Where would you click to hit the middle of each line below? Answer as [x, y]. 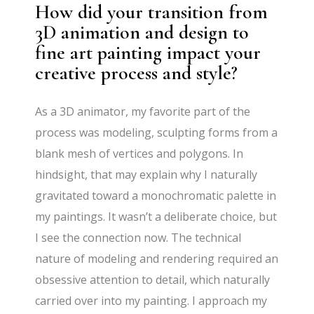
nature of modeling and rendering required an [157, 258]
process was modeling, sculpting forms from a [157, 132]
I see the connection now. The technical [138, 237]
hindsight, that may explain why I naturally [146, 174]
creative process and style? [137, 73]
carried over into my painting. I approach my [151, 300]
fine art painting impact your [148, 52]
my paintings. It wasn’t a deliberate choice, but [156, 216]
